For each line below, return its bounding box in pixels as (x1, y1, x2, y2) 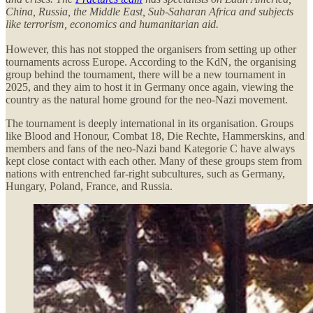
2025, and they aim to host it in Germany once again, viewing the (6, 80, 293, 93)
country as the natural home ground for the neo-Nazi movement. (6, 93, 288, 105)
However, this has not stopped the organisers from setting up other (6, 43, 296, 55)
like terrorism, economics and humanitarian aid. (6, 17, 219, 30)
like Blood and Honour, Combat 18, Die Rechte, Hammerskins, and (6, 129, 305, 142)
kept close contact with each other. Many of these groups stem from (6, 154, 302, 167)
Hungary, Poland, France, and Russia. (6, 180, 173, 192)
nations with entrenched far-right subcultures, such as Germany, (6, 167, 285, 180)
